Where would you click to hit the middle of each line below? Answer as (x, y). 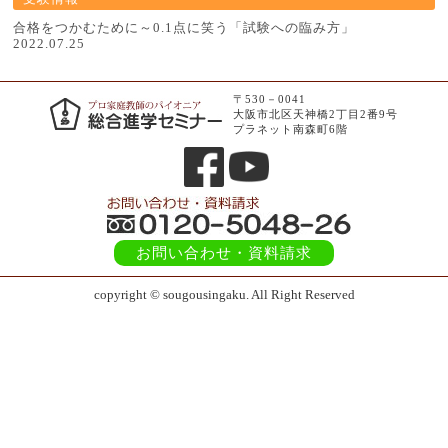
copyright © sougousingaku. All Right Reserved (224, 294)
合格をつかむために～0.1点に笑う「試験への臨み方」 (184, 27)
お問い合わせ (183, 252)
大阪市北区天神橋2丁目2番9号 (316, 113)
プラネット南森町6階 (291, 128)
